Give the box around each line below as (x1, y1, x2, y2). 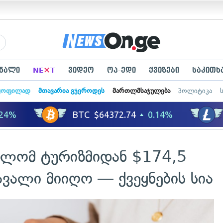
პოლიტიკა (178, 87, 212, 95)
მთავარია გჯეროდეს (38, 87, 105, 95)
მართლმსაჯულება (112, 87, 170, 95)
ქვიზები (148, 66, 179, 74)
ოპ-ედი (107, 66, 136, 74)
